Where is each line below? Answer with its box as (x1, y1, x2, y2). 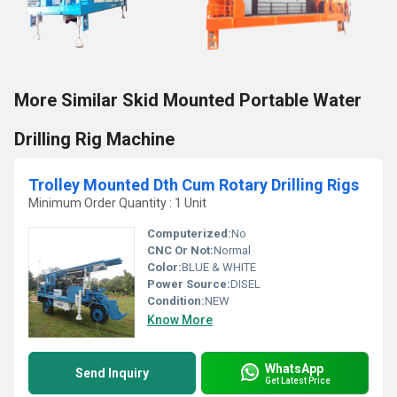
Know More (147, 313, 213, 327)
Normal (214, 244, 251, 257)
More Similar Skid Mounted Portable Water (14, 90, 362, 111)
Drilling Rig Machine (14, 128, 175, 150)
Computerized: (147, 227, 231, 240)
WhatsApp (265, 361, 323, 376)
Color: (147, 261, 182, 274)
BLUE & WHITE (182, 261, 256, 274)
